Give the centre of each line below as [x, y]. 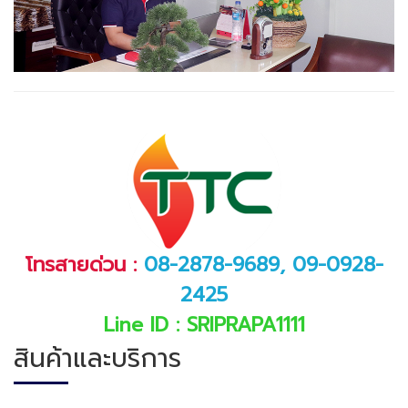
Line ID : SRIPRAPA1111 [204, 325]
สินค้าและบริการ [97, 359]
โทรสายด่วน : [84, 265]
